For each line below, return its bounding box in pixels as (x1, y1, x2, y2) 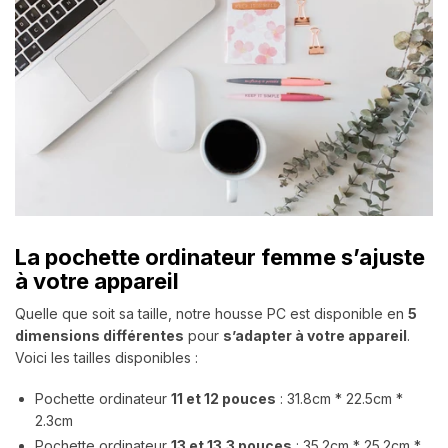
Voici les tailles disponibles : (15, 348, 198, 366)
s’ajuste (336, 243, 425, 270)
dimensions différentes (15, 326, 184, 344)
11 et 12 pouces (171, 390, 276, 408)
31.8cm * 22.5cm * (287, 390, 403, 408)
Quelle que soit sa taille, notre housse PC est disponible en (15, 304, 408, 322)
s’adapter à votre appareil (223, 326, 407, 344)
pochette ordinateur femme (45, 243, 336, 270)
